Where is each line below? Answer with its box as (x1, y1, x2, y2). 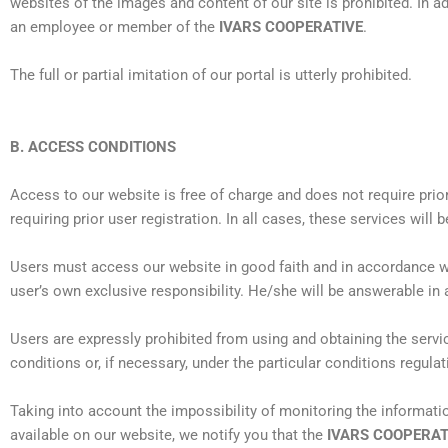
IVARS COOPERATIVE (219, 18, 363, 37)
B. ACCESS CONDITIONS (10, 138, 176, 157)
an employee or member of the (10, 18, 219, 37)
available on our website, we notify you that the (10, 426, 327, 445)
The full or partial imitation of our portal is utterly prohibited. (10, 66, 412, 85)
